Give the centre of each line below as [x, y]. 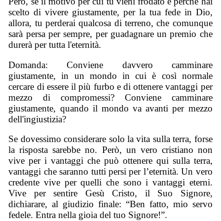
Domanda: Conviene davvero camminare [110, 65]
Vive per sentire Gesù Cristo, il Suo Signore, [110, 193]
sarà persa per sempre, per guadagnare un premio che [110, 34]
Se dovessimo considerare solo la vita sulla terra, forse [110, 139]
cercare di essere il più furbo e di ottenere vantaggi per [110, 86]
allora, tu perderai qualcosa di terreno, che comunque [110, 23]
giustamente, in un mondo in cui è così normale [110, 75]
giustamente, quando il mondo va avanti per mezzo [110, 108]
